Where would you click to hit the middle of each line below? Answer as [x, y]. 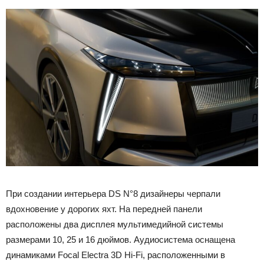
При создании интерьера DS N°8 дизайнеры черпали [113, 193]
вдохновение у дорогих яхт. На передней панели [104, 209]
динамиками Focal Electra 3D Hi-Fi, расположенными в [115, 255]
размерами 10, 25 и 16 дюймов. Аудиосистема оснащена [121, 239]
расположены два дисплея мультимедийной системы [115, 224]
